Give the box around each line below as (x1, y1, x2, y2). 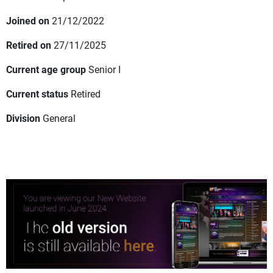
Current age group (6, 63, 86, 76)
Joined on (6, 14, 49, 27)
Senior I (88, 63, 121, 76)
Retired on (6, 38, 51, 52)
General (43, 112, 76, 125)
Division (6, 112, 40, 125)
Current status (6, 87, 68, 101)
